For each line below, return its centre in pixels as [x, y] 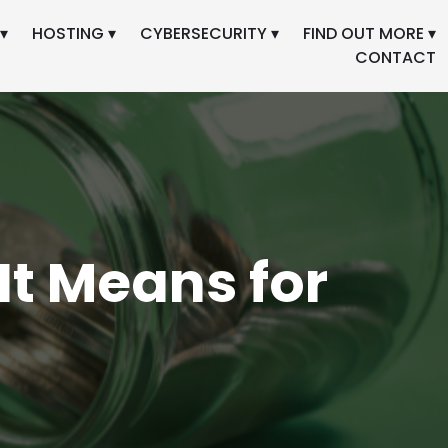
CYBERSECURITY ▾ [209, 33]
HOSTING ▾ [73, 33]
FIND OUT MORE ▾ [369, 33]
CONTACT [395, 57]
